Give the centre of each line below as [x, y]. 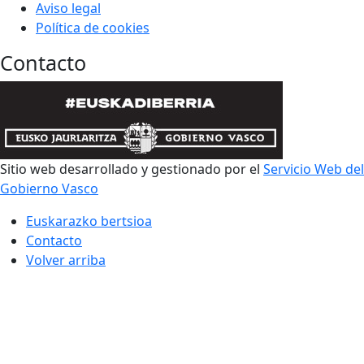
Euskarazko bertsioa [89, 221]
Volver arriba [66, 260]
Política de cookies [93, 28]
